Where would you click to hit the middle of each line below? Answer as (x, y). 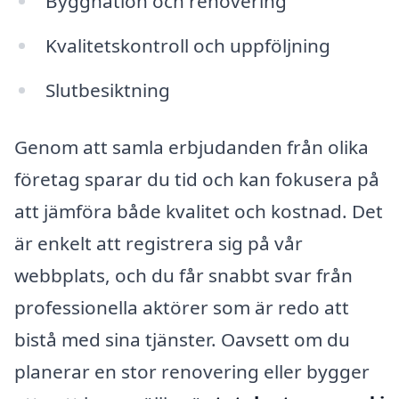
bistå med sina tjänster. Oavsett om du (182, 339)
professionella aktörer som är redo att (182, 307)
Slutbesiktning (107, 90)
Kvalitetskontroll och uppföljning (187, 46)
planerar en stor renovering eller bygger (192, 371)
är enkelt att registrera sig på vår (159, 243)
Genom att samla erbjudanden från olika (191, 147)
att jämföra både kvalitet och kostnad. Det (199, 211)
